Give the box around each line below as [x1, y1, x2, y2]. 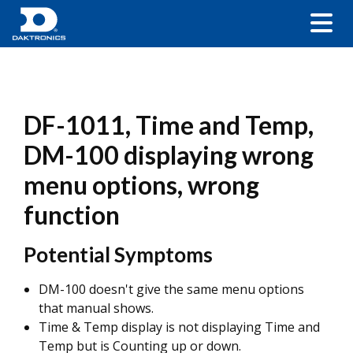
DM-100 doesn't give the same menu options [39, 281, 304, 298]
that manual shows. [39, 299, 154, 317]
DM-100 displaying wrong [24, 139, 314, 170]
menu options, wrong [24, 169, 259, 200]
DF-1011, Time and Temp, [24, 110, 314, 140]
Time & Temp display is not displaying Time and [39, 318, 320, 336]
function [24, 199, 120, 230]
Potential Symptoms [24, 242, 213, 267]
